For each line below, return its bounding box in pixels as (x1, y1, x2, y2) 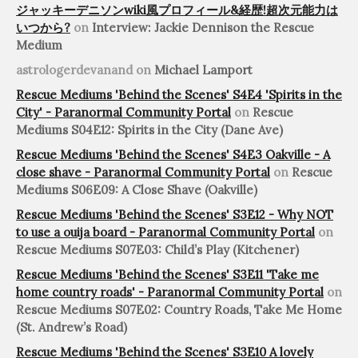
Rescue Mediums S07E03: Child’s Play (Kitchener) (16, 242, 299, 258)
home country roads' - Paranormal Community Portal (16, 284, 324, 300)
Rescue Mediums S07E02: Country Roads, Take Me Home (16, 302, 342, 318)
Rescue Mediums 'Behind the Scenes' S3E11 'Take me (16, 267, 319, 283)
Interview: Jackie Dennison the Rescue (92, 20, 314, 36)
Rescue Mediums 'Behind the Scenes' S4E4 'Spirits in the (16, 87, 342, 103)
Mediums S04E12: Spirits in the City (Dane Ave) (16, 122, 283, 138)
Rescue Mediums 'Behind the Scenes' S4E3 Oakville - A (16, 147, 330, 163)
